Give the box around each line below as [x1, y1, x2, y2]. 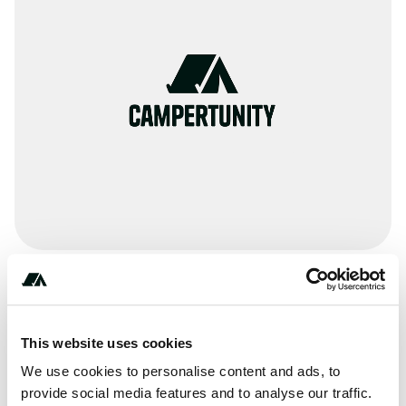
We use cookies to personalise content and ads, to [21, 363, 341, 380]
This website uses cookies [21, 334, 193, 351]
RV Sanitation [56, 362, 136, 377]
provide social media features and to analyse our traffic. [21, 385, 372, 401]
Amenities [29, 288, 99, 306]
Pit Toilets [56, 321, 114, 336]
